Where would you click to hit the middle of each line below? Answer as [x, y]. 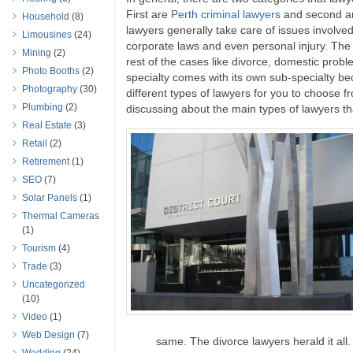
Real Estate [47, 125]
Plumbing [43, 107]
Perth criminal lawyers [226, 14]
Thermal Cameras [61, 216]
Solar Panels [50, 198]
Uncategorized [54, 284]
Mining [37, 53]
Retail [35, 143]
